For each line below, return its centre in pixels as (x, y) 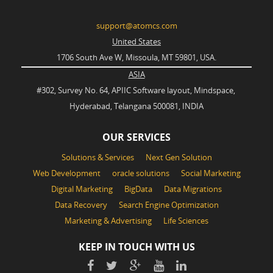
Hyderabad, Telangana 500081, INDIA (136, 106)
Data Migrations (193, 189)
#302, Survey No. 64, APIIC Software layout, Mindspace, (136, 90)
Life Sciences (186, 221)
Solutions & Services (97, 158)
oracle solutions (140, 173)
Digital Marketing (82, 189)
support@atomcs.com (136, 26)
